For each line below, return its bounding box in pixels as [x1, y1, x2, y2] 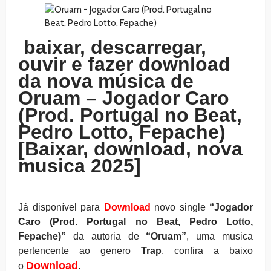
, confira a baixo [162, 245, 253, 256]
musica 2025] [18, 154, 141, 177]
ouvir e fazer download [18, 53, 230, 75]
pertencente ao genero [18, 245, 131, 256]
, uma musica [186, 230, 253, 241]
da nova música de [18, 70, 194, 92]
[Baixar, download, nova [18, 137, 243, 160]
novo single [150, 201, 206, 212]
